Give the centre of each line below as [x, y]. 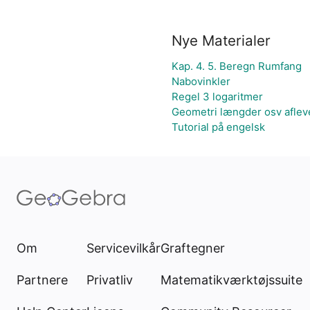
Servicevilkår [124, 248]
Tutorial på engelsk [218, 127]
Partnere [42, 280]
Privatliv [110, 280]
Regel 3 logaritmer [217, 97]
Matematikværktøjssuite [231, 280]
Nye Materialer [221, 40]
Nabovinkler [201, 81]
